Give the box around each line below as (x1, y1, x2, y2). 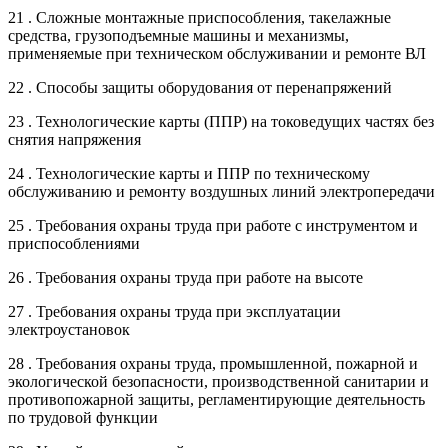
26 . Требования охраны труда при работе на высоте (8, 269, 363, 287)
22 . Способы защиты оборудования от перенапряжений (8, 79, 392, 97)
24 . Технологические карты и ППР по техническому (8, 165, 370, 183)
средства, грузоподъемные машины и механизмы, (8, 27, 349, 45)
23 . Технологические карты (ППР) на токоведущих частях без (8, 113, 434, 131)
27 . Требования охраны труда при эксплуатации (8, 303, 341, 321)
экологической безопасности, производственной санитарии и (8, 373, 429, 391)
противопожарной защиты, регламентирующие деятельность (8, 391, 425, 409)
